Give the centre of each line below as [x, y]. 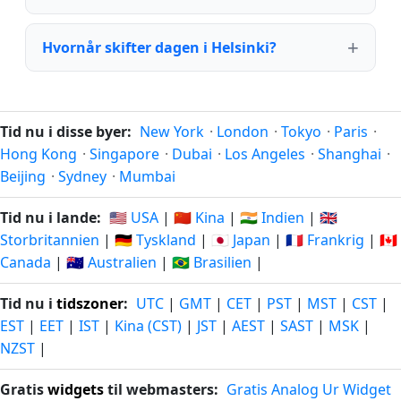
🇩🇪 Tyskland [155, 240]
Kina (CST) [148, 326]
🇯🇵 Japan [241, 240]
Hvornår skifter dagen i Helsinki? [159, 48]
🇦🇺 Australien [111, 263]
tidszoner [90, 304]
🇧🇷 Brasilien [212, 263]
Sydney [82, 177]
